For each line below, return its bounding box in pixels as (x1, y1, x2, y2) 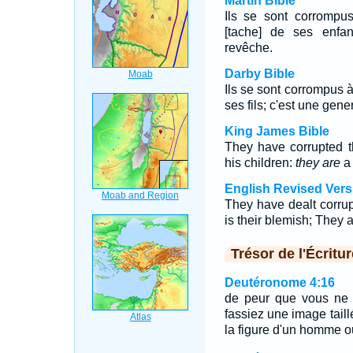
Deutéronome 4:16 (224, 276, 335, 289)
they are (295, 156, 340, 169)
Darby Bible (224, 67, 295, 80)
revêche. (224, 41, 273, 54)
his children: (224, 156, 295, 169)
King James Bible (224, 124, 329, 138)
